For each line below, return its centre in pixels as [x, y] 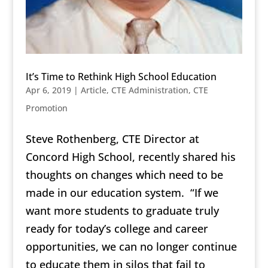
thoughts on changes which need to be [124, 175]
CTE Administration [150, 90]
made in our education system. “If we [122, 193]
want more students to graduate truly [122, 211]
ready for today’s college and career [117, 229]
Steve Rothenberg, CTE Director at [112, 139]
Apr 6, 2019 [48, 90]
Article [93, 90]
